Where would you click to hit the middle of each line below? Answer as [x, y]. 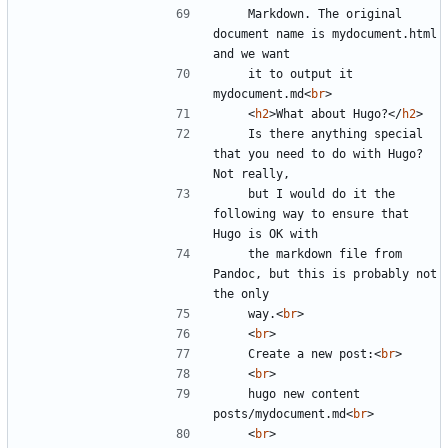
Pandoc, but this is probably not [325, 273]
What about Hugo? [332, 113]
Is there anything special [234, 133]
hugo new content [234, 393]
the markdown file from [234, 253]
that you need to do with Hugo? [318, 153]
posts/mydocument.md [279, 413]
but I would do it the [234, 193]
